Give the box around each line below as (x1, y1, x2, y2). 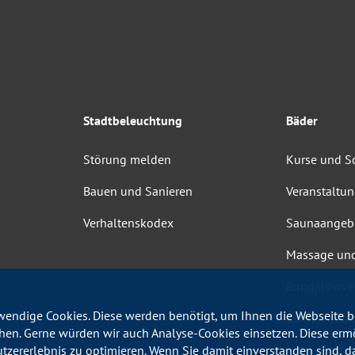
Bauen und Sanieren (83, 182, 193, 199)
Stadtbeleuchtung (83, 112, 182, 128)
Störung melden (83, 151, 171, 167)
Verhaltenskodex (83, 214, 174, 231)
